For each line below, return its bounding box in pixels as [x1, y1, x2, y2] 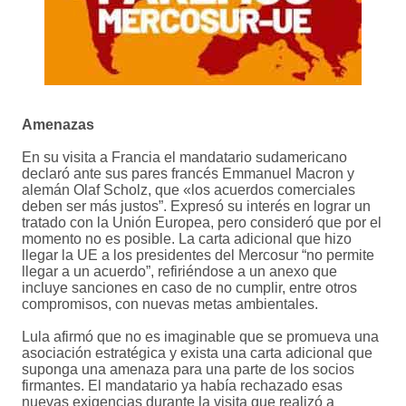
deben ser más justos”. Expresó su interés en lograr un [22, 198, 371, 215]
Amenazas [22, 117, 94, 133]
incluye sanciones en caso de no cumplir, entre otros [22, 280, 357, 296]
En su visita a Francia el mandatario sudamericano [22, 150, 347, 166]
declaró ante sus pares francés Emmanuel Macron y [22, 166, 354, 182]
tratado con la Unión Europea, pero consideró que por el [22, 215, 382, 231]
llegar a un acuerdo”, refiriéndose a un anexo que [22, 264, 337, 280]
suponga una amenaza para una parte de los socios [22, 362, 354, 378]
